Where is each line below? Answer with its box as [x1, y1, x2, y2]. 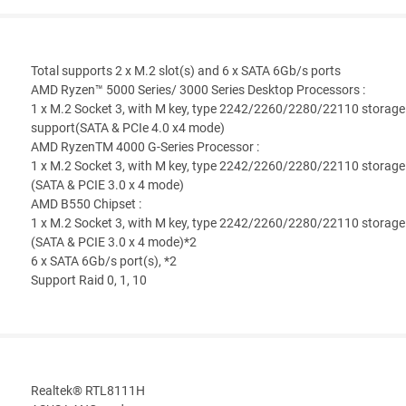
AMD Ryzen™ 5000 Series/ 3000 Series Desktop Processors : [31, 82, 365, 99]
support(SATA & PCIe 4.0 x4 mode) [31, 121, 225, 137]
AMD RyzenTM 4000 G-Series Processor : [31, 140, 259, 156]
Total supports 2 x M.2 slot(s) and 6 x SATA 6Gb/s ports [31, 63, 341, 80]
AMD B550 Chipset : [31, 197, 141, 213]
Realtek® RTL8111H [31, 383, 145, 400]
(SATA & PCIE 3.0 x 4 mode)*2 [31, 235, 197, 251]
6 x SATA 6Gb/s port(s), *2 [31, 254, 177, 270]
